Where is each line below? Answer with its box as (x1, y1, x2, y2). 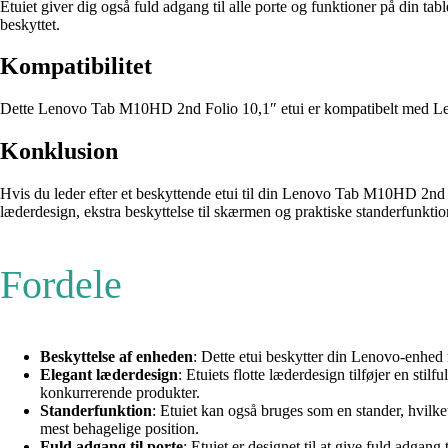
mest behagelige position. (40, 420, 199, 438)
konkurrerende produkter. (40, 384, 200, 402)
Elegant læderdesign (40, 366, 178, 384)
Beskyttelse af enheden (40, 348, 193, 366)
